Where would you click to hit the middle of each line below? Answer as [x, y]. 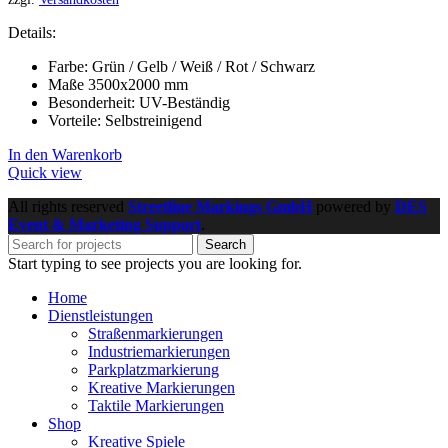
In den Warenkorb [65, 155]
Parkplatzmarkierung [153, 370]
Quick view [45, 173]
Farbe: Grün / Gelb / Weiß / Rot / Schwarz [181, 67]
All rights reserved [68, 207]
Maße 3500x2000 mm [118, 85]
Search [225, 245]
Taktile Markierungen [156, 406]
